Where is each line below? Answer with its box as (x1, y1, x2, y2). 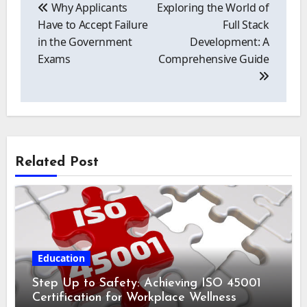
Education (38, 251, 86, 265)
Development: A (190, 34, 269, 50)
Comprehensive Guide (158, 51, 269, 67)
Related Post (15, 155, 99, 169)
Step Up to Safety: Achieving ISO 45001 (32, 276, 262, 290)
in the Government (38, 34, 132, 50)
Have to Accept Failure (38, 17, 149, 33)
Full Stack (223, 17, 269, 33)
